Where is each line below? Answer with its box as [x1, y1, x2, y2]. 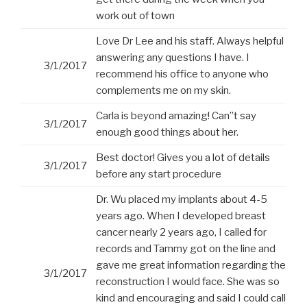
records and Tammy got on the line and [96, 243, 275, 256]
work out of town [96, 10, 175, 23]
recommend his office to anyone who [96, 68, 269, 81]
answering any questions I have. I [96, 51, 249, 64]
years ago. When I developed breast [96, 210, 266, 223]
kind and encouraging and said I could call [96, 292, 286, 305]
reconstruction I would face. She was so [96, 275, 280, 288]
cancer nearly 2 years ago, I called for [96, 226, 267, 239]
